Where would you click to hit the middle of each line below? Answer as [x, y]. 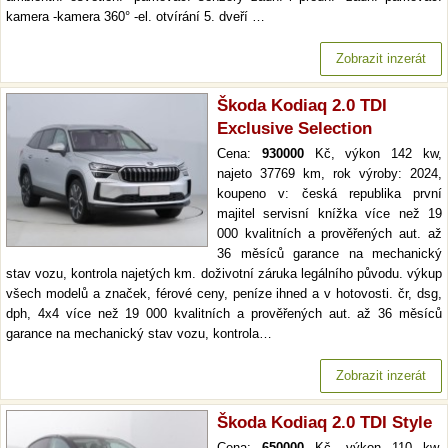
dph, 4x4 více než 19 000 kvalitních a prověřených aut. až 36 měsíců [224, 313]
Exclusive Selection [294, 128]
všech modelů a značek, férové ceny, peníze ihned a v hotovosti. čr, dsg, [224, 293]
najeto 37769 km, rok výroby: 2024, [329, 173]
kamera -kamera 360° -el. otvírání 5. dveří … [135, 16]
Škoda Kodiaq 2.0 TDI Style [324, 422]
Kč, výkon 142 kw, [373, 153]
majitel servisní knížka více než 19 [329, 213]
